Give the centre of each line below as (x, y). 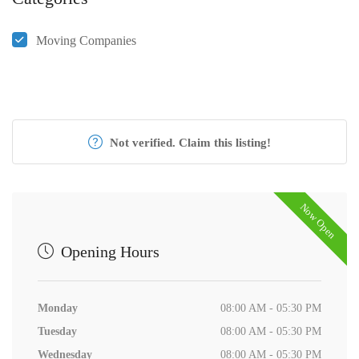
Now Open (318, 221)
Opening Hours (108, 252)
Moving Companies (86, 40)
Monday (58, 308)
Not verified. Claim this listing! (189, 143)
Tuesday (57, 331)
